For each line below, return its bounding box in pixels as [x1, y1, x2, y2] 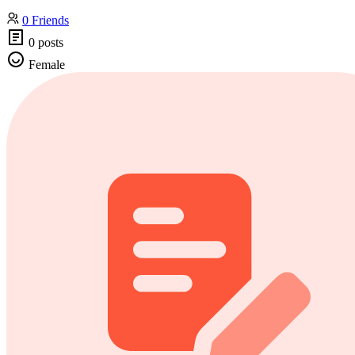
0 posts [25, 35, 63, 49]
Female [25, 57, 65, 71]
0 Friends [22, 13, 69, 27]
